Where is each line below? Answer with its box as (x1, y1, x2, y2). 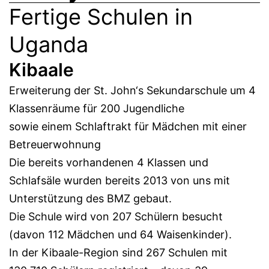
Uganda (9, 31, 88, 58)
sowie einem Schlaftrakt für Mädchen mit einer (9, 119, 247, 133)
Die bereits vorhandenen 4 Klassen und (9, 156, 208, 169)
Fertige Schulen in (9, 3, 193, 30)
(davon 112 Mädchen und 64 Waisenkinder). (9, 228, 232, 241)
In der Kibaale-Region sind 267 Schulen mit (9, 246, 228, 259)
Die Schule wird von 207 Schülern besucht (9, 210, 223, 223)
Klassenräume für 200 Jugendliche (9, 101, 184, 115)
